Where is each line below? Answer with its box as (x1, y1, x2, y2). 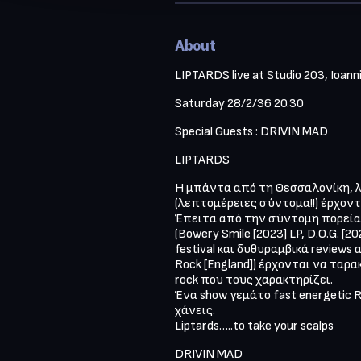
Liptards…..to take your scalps (175, 318, 334, 334)
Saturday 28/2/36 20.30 (175, 96, 304, 111)
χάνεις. (175, 303, 215, 318)
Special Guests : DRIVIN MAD (175, 124, 328, 139)
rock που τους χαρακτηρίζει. (175, 272, 333, 288)
